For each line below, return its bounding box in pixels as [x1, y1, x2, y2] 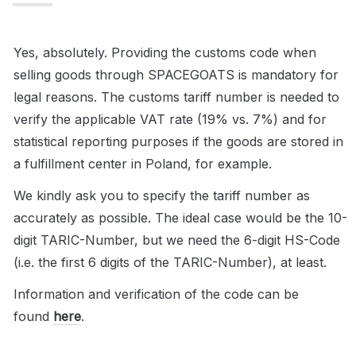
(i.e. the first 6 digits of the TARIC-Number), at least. [14, 254, 327, 270]
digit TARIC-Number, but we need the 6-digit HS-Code [14, 232, 340, 248]
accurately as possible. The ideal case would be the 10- [14, 210, 347, 226]
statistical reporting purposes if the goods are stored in [14, 133, 343, 149]
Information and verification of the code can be [14, 286, 299, 302]
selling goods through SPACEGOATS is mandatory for [14, 67, 339, 83]
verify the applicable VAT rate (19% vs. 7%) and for [14, 111, 327, 127]
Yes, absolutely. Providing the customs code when [14, 44, 316, 60]
